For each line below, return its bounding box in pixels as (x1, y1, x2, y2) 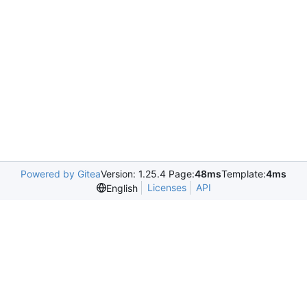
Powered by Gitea (21, 168, 101, 180)
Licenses (147, 182, 186, 193)
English (106, 182, 138, 194)
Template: (221, 168, 266, 180)
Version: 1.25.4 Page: (101, 168, 195, 180)
